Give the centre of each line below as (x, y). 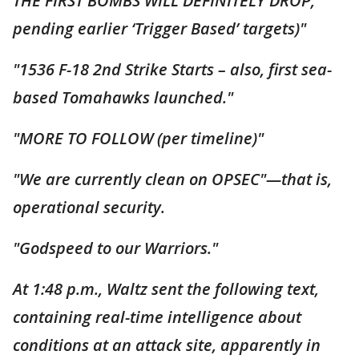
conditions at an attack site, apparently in (167, 345)
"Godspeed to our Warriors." (115, 248)
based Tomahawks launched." (123, 97)
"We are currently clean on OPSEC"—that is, (172, 179)
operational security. (89, 207)
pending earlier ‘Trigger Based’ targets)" (159, 28)
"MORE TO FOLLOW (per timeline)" (138, 138)
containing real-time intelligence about (157, 317)
